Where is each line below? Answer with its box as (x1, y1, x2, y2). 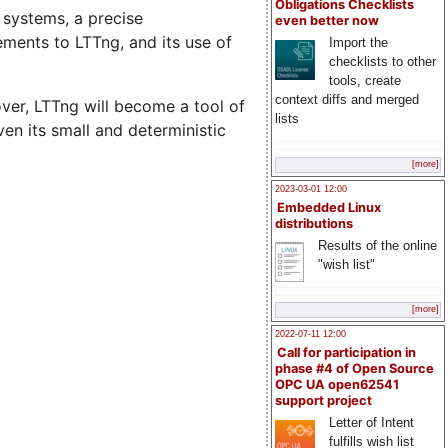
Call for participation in (277, 345, 416, 361)
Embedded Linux (277, 199, 381, 215)
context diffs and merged (275, 92, 419, 108)
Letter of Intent (328, 415, 414, 431)
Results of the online (317, 237, 437, 253)
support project (275, 393, 372, 409)
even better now (275, 13, 379, 29)
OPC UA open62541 (275, 377, 399, 393)
